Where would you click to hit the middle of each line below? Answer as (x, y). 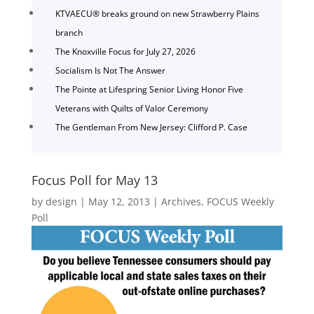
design (61, 201)
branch (69, 32)
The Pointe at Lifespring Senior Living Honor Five (149, 89)
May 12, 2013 (119, 201)
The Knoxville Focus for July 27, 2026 (125, 51)
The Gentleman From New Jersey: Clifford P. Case (151, 127)
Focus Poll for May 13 (94, 180)
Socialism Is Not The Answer (110, 70)
